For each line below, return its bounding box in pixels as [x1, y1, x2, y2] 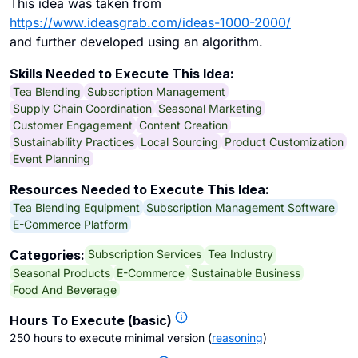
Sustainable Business [191, 265, 300, 280]
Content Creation [139, 117, 228, 132]
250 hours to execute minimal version [10, 331, 205, 344]
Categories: [10, 247, 85, 263]
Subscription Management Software [146, 200, 335, 214]
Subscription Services [88, 246, 201, 261]
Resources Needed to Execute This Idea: [10, 181, 269, 197]
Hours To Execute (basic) [10, 312, 172, 328]
